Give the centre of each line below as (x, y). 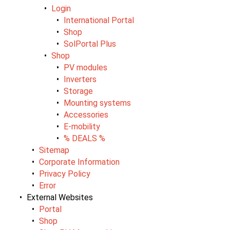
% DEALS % (84, 138)
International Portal (99, 20)
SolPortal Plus (90, 44)
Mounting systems (97, 103)
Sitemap (54, 150)
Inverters (80, 79)
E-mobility (82, 126)
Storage (78, 91)
